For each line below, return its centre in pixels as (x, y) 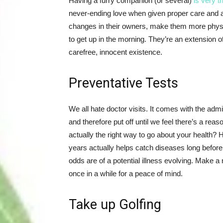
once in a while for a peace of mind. (126, 174)
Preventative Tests (123, 83)
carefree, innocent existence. (115, 52)
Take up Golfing (115, 205)
